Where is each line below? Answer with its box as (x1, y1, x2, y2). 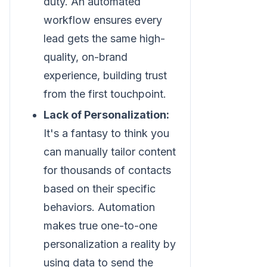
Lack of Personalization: (44, 108, 169, 121)
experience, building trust (44, 69, 167, 82)
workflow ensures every (44, 13, 162, 26)
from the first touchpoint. (44, 87, 166, 100)
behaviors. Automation (44, 200, 155, 213)
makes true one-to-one (44, 219, 157, 232)
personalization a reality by (44, 237, 176, 250)
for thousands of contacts (44, 163, 171, 176)
